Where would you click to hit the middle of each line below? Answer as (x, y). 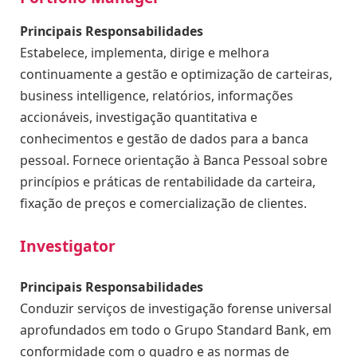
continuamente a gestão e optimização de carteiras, (176, 74)
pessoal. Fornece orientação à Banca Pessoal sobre (174, 160)
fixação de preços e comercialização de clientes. (163, 203)
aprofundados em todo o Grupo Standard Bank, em (176, 330)
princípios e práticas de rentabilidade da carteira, (168, 181)
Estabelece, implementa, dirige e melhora (145, 52)
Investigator (68, 245)
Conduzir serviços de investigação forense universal (176, 309)
